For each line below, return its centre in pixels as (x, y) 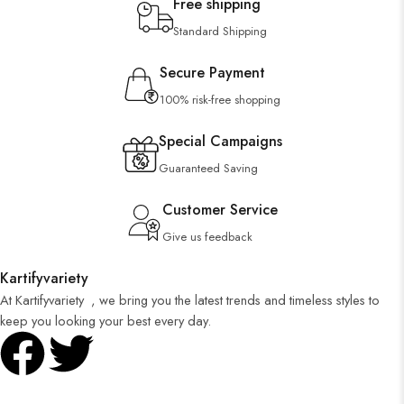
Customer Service (220, 210)
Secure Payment (212, 73)
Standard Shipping (220, 31)
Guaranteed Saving (208, 168)
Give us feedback (207, 237)
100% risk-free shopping (220, 100)
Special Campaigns (220, 141)
